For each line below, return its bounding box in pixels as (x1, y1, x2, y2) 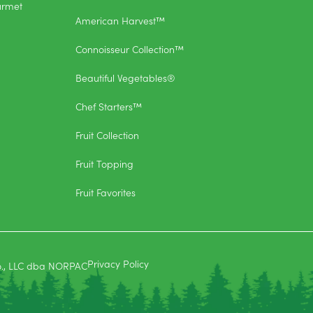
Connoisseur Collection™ (75, 41, 184, 56)
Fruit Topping (75, 156, 133, 170)
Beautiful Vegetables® (75, 70, 175, 85)
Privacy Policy (87, 256, 149, 270)
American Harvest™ (75, 13, 165, 27)
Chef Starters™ (75, 99, 142, 113)
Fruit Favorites (75, 184, 136, 199)
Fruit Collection (75, 127, 139, 142)
